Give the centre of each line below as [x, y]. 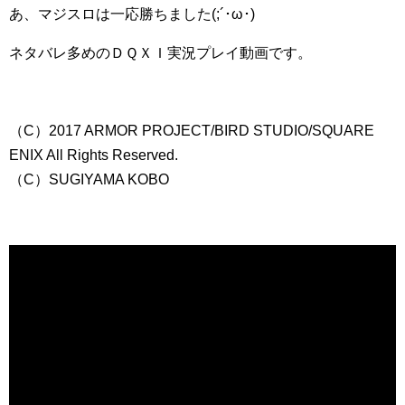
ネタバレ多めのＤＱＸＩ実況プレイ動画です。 [160, 53]
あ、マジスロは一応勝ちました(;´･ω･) [132, 14]
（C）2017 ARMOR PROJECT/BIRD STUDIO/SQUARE [192, 131]
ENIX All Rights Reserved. [94, 155]
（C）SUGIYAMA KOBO [89, 179]
